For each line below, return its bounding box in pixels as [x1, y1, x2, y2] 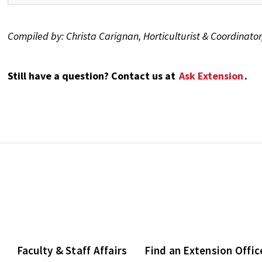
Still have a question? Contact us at [8, 69, 178, 83]
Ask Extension [179, 69, 244, 83]
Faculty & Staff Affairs [16, 243, 127, 258]
